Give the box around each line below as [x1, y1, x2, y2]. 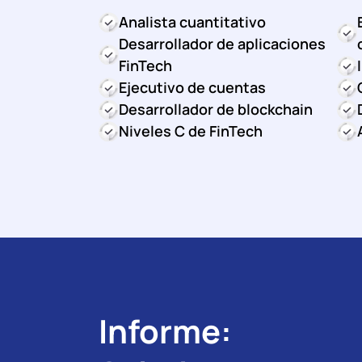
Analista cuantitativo [119, 11, 266, 32]
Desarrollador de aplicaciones [119, 33, 326, 53]
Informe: [99, 308, 232, 353]
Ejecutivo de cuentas [119, 77, 266, 97]
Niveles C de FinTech [119, 120, 263, 141]
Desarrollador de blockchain [119, 99, 313, 119]
